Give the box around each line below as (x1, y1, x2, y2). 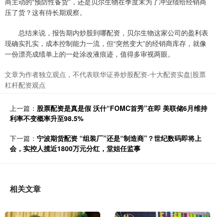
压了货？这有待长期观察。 (5, 7, 86, 17)
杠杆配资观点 (5, 80, 46, 90)
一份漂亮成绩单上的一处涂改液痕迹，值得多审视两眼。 (5, 49, 174, 59)
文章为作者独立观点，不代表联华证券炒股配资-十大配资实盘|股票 (5, 69, 206, 79)
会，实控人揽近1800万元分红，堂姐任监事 (10, 143, 140, 154)
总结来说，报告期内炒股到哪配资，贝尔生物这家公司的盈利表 (5, 28, 208, 38)
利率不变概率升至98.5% (10, 113, 83, 124)
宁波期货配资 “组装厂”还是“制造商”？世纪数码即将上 (37, 133, 201, 143)
